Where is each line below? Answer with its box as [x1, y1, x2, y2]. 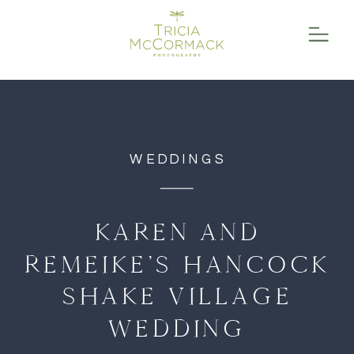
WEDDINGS [129, 153, 226, 168]
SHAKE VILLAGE [62, 281, 293, 311]
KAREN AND [94, 217, 261, 247]
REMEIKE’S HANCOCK [24, 249, 331, 279]
